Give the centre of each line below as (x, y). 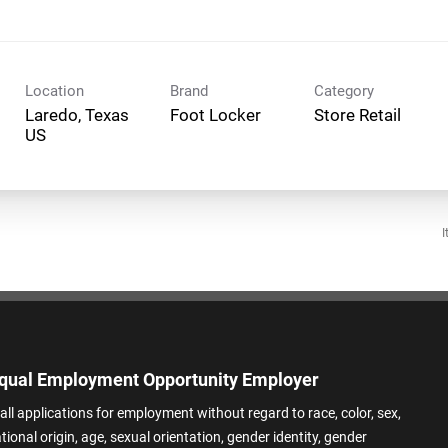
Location (54, 90)
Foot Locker (215, 114)
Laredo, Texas (77, 114)
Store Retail (357, 114)
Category (344, 90)
